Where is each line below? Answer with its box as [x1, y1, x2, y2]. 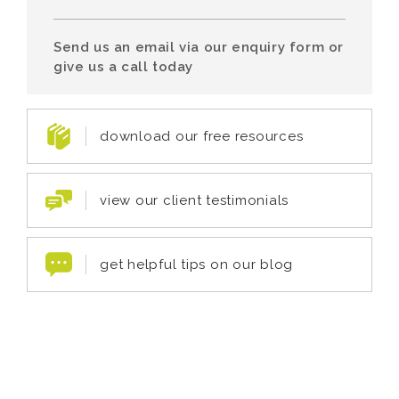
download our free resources [100, 128, 304, 144]
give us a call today [53, 59, 193, 75]
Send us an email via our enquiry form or [53, 39, 345, 55]
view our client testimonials [100, 192, 289, 208]
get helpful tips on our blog [100, 256, 293, 273]
